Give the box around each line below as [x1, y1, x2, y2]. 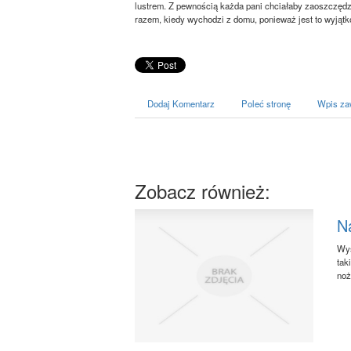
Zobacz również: [135, 177, 270, 204]
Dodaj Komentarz [147, 97, 215, 110]
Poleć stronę [241, 97, 291, 110]
